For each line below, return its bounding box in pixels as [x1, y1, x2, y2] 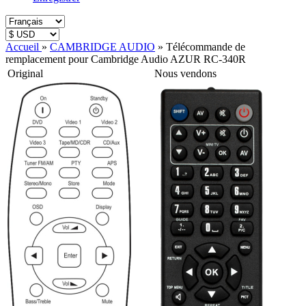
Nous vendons [154, 68, 217, 79]
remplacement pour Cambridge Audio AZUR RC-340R [5, 53, 246, 65]
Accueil [5, 41, 39, 53]
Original [8, 68, 43, 79]
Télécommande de [166, 41, 245, 53]
